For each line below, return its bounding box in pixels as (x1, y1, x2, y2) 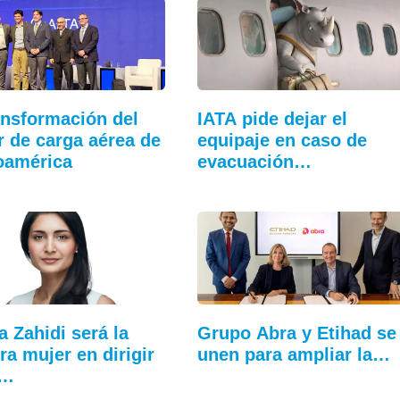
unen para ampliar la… (196, 345, 390, 365)
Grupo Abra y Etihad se (196, 323, 396, 344)
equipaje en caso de (196, 129, 367, 150)
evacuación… (196, 151, 312, 171)
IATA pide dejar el (196, 108, 347, 129)
